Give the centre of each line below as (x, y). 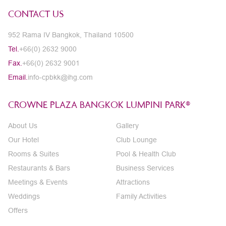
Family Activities (141, 196)
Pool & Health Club (146, 154)
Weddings (24, 196)
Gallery (127, 126)
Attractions (133, 182)
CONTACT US (36, 14)
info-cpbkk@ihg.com (60, 77)
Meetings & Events (38, 182)
